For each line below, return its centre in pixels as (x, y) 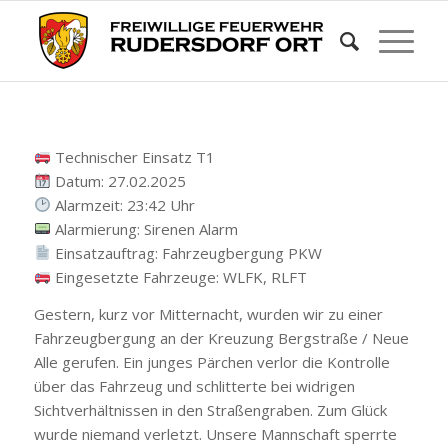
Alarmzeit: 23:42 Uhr (122, 204)
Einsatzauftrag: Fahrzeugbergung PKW (186, 252)
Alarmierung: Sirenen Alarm (144, 228)
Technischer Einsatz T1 (132, 156)
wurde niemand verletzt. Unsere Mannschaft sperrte (215, 433)
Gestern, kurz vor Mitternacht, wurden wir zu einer (208, 313)
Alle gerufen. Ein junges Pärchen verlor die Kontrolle (211, 361)
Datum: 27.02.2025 (118, 180)
